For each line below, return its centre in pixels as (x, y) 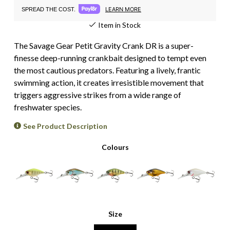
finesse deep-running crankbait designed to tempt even (110, 58)
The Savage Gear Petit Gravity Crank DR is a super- (104, 45)
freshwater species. (48, 107)
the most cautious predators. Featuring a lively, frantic (107, 70)
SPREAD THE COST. (49, 9)
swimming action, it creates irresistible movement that (109, 82)
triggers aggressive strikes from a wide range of (98, 95)
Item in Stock (119, 25)
